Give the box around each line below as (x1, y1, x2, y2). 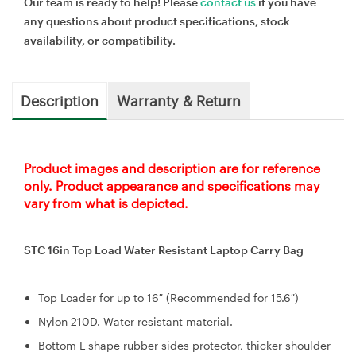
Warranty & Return (117, 90, 241, 110)
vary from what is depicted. (24, 195, 188, 211)
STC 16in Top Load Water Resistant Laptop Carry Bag (24, 242, 304, 257)
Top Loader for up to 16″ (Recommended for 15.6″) (38, 290, 299, 304)
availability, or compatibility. (24, 33, 176, 47)
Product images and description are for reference (24, 160, 320, 176)
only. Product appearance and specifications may (24, 177, 319, 193)
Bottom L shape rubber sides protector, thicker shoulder (38, 338, 331, 352)
